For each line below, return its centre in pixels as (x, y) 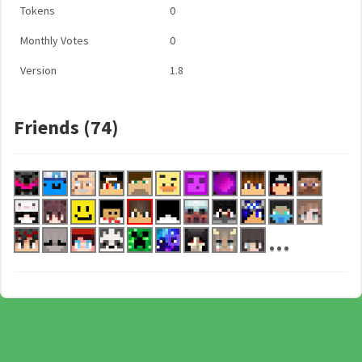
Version (38, 70)
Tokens (38, 11)
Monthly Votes (55, 40)
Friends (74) (66, 127)
